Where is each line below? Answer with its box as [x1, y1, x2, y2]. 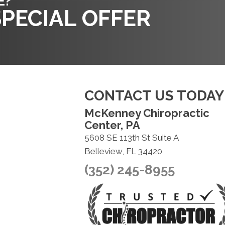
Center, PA [84, 119, 140, 132]
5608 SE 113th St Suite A [84, 133, 179, 143]
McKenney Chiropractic [84, 106, 209, 120]
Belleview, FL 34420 [84, 146, 162, 156]
